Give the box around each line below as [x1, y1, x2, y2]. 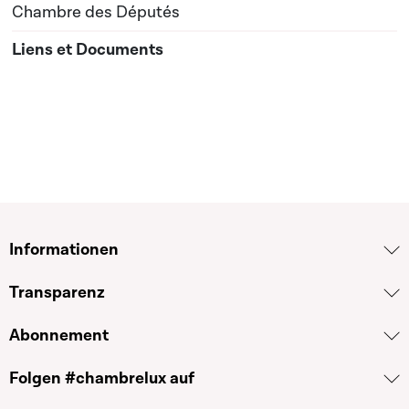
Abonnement [9, 325, 109, 346]
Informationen [9, 239, 119, 260]
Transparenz [9, 282, 105, 303]
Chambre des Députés [12, 2, 180, 23]
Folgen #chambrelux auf [9, 368, 194, 389]
